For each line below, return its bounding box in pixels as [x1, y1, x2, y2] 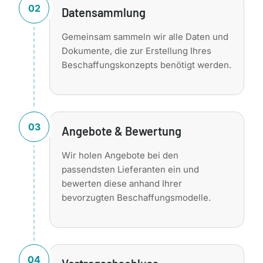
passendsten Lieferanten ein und [62, 163, 199, 175]
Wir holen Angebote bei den [62, 149, 178, 161]
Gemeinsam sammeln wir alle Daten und [62, 31, 228, 42]
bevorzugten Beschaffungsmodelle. [62, 191, 211, 203]
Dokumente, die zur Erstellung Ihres [62, 45, 211, 56]
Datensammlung [62, 5, 146, 19]
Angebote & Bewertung [62, 123, 181, 138]
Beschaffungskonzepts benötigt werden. [62, 59, 231, 70]
